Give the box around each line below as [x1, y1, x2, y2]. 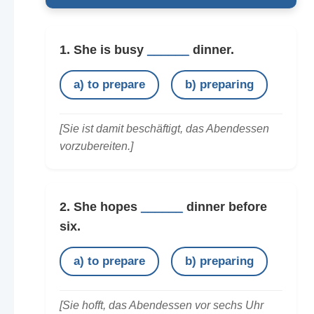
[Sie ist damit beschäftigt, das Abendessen [59, 122, 269, 135]
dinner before [182, 199, 267, 214]
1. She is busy [59, 42, 147, 57]
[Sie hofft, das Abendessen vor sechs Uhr [59, 299, 264, 311]
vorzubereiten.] [59, 139, 133, 152]
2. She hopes [59, 199, 141, 214]
